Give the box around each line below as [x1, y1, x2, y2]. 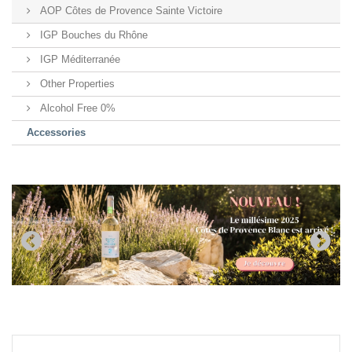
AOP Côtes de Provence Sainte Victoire [37, 5, 222, 16]
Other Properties [37, 78, 115, 90]
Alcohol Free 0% [37, 102, 115, 114]
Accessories [27, 126, 86, 138]
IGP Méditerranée [37, 53, 120, 65]
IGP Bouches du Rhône [37, 29, 148, 41]
